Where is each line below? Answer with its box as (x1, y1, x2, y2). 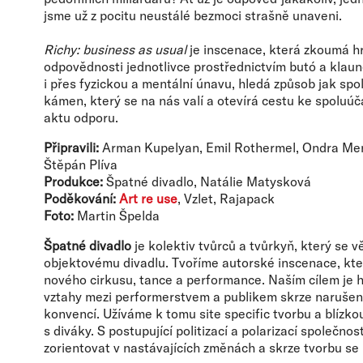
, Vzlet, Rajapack (177, 190, 275, 207)
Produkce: (44, 173, 103, 190)
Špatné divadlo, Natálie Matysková (103, 173, 311, 190)
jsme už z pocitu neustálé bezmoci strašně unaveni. (44, 6, 342, 23)
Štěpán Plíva (44, 156, 117, 173)
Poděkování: (44, 190, 116, 207)
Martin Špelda (74, 207, 160, 224)
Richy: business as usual (44, 41, 186, 58)
